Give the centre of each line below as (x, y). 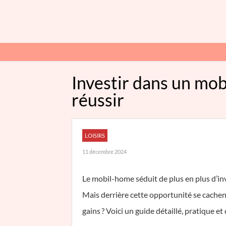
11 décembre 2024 (104, 152)
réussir (98, 100)
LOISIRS (95, 135)
